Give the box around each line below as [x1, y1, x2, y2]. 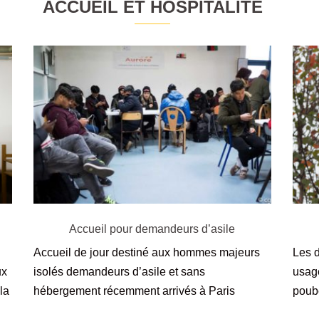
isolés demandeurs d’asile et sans [33, 265, 206, 278]
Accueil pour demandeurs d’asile [69, 222, 236, 235]
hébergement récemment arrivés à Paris [33, 284, 236, 297]
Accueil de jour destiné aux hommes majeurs [33, 246, 261, 258]
